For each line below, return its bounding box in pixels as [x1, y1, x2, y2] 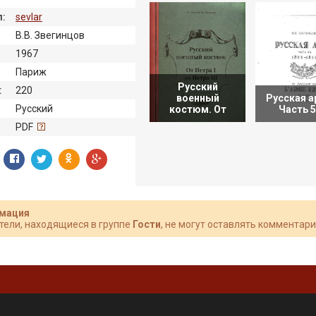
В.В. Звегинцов [16, 30, 85, 42]
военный [176, 92, 219, 104]
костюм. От [169, 104, 226, 115]
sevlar [16, 11, 42, 23]
